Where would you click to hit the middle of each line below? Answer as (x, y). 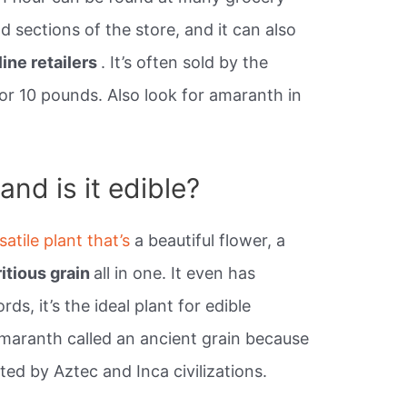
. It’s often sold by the (185, 63)
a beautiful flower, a (210, 241)
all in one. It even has (175, 273)
